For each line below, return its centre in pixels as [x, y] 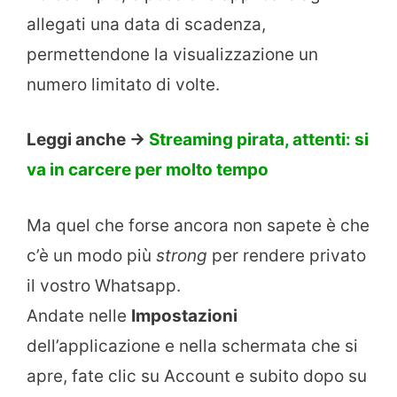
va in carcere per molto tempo [148, 170]
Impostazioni [184, 315]
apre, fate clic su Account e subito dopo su [197, 376]
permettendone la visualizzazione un [172, 54]
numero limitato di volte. [123, 84]
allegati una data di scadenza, [146, 24]
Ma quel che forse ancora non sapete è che [198, 225]
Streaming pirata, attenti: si [259, 140]
